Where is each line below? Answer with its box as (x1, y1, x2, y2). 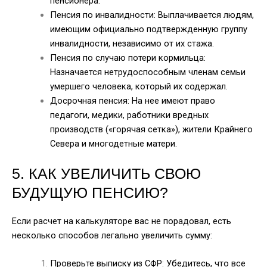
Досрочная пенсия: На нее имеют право (49, 95, 215, 107)
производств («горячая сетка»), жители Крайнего (49, 124, 253, 135)
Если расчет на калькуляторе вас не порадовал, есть (12, 215, 231, 226)
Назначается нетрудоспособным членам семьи (49, 67, 246, 78)
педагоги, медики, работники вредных (49, 110, 209, 121)
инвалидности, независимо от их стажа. (49, 38, 214, 49)
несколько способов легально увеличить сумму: (12, 229, 212, 241)
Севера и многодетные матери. (49, 138, 177, 150)
